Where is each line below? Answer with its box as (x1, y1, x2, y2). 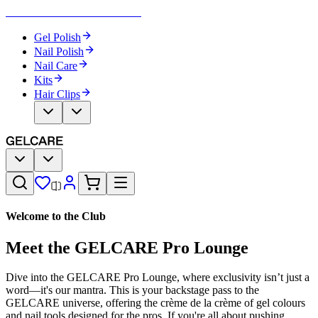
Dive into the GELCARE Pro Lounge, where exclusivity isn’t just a (6, 271, 309, 284)
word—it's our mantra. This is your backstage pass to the (6, 284, 259, 297)
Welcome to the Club (6, 210, 106, 223)
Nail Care (34, 60, 77, 72)
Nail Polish (34, 45, 84, 57)
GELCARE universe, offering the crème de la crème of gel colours (6, 297, 305, 309)
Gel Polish (34, 31, 81, 43)
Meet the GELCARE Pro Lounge (6, 238, 248, 257)
